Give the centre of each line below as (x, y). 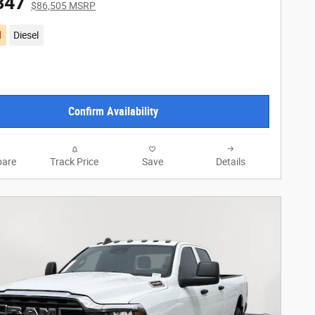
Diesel (26, 36)
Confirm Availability (113, 111)
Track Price (74, 161)
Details (230, 161)
